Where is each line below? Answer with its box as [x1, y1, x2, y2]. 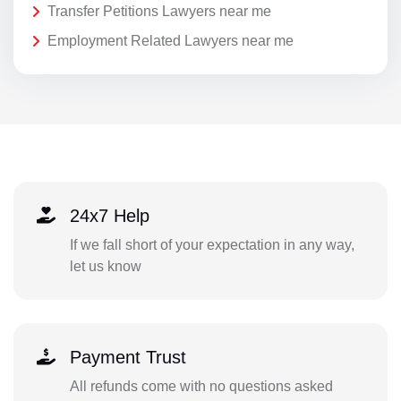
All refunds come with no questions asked [69, 378, 333, 394]
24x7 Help [69, 205, 149, 226]
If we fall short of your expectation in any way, [69, 236, 354, 252]
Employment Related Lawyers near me [47, 33, 294, 49]
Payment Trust [69, 346, 186, 367]
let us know [69, 258, 141, 274]
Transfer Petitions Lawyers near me [47, 3, 271, 19]
